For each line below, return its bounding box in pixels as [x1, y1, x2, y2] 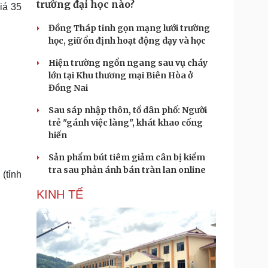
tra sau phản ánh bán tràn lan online [48, 165, 206, 175]
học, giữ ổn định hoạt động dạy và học [48, 35, 206, 46]
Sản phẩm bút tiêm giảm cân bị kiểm [48, 152, 205, 163]
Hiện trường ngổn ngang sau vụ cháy [48, 57, 208, 68]
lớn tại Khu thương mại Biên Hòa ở [48, 70, 193, 81]
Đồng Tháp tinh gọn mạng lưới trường [48, 23, 210, 33]
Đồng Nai [48, 83, 88, 93]
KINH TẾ [36, 188, 83, 201]
